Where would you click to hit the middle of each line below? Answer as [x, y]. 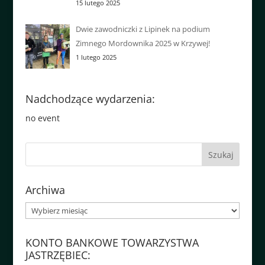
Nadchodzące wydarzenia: [90, 98]
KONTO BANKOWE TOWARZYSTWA [112, 242]
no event [42, 118]
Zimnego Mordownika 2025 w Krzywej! [143, 43]
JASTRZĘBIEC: [58, 255]
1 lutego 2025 [96, 57]
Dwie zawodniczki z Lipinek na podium [143, 29]
